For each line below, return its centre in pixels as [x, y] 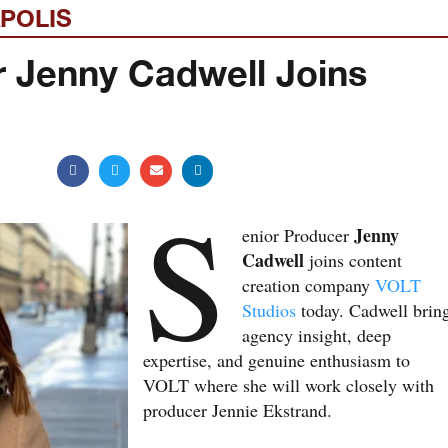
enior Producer [298, 234]
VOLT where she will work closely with [288, 384]
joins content [353, 259]
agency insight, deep [317, 334]
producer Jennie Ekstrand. [237, 409]
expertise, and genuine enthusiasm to [276, 359]
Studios [269, 309]
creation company [309, 284]
